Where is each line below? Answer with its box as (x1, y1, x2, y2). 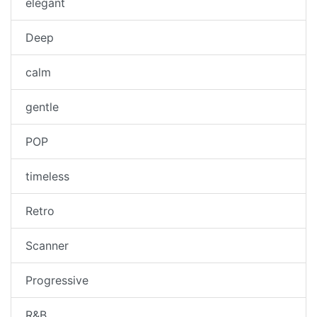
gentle (25, 100, 59, 115)
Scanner (25, 238, 69, 253)
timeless (25, 169, 69, 184)
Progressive (25, 273, 88, 288)
